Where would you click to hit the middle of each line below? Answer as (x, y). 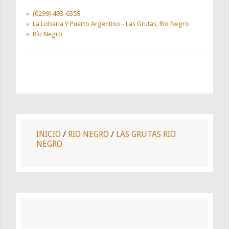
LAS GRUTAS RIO (146, 134)
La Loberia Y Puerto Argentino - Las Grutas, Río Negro (111, 24)
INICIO (49, 134)
